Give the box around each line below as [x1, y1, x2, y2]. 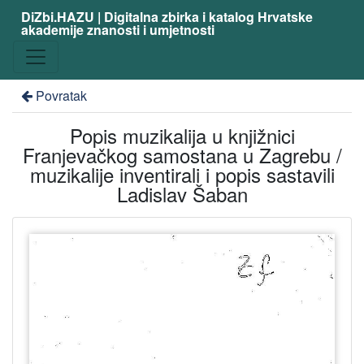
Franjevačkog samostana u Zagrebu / [22, 141, 342, 169]
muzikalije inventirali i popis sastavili [29, 160, 335, 188]
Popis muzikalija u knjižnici [69, 121, 295, 149]
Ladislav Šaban [116, 180, 248, 208]
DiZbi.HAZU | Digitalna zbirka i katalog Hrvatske [20, 7, 313, 26]
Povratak [35, 86, 87, 105]
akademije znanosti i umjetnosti [20, 20, 214, 39]
